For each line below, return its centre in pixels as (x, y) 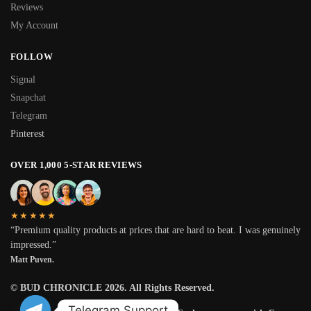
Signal (23, 79)
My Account (34, 26)
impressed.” (33, 244)
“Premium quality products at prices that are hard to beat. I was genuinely (155, 230)
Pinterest (27, 133)
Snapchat (28, 97)
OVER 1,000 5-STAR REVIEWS (76, 165)
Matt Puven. (32, 259)
